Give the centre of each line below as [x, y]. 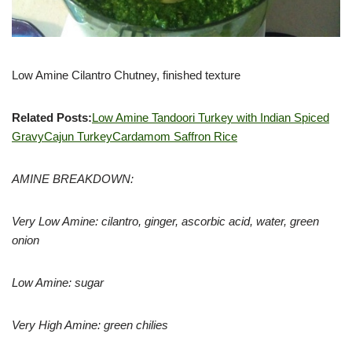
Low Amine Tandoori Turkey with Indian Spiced [211, 118]
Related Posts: [52, 118]
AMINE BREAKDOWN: [73, 179]
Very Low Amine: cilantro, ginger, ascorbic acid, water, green [165, 222]
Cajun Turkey [78, 137]
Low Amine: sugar [58, 283]
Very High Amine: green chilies [90, 325]
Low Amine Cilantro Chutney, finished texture [126, 75]
